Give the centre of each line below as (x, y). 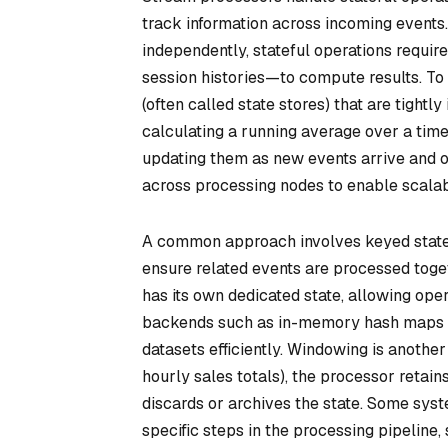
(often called (190, 104)
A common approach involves (253, 241)
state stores (281, 104)
